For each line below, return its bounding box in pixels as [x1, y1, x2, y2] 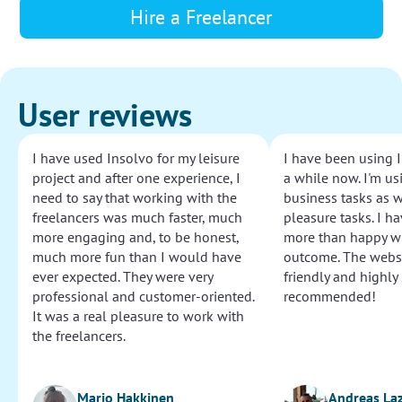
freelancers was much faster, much [32, 208, 242, 227]
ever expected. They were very [32, 267, 213, 286]
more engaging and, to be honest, [32, 228, 239, 247]
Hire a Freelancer [130, 4, 272, 31]
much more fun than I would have [32, 248, 241, 267]
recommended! [284, 287, 376, 306]
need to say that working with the [32, 188, 237, 207]
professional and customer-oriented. [32, 287, 254, 306]
